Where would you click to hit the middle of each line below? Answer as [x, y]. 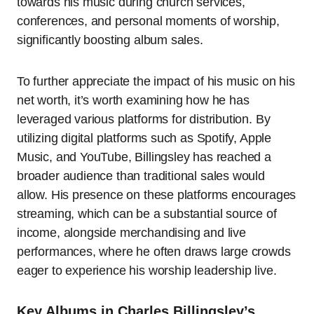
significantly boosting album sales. [110, 40]
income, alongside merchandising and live [131, 233]
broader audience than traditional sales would [141, 176]
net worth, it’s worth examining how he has [133, 101]
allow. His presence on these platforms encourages [157, 195]
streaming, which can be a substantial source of [147, 214]
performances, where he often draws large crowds [154, 252]
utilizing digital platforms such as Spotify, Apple [144, 138]
